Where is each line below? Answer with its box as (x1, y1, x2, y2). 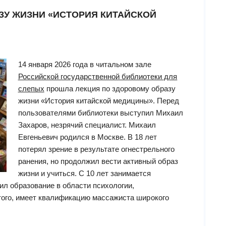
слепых (18, 84, 44, 93)
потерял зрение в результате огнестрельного (18, 145, 175, 154)
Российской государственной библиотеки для (18, 72, 178, 81)
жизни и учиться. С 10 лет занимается (18, 169, 151, 178)
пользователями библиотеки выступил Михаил (18, 108, 184, 118)
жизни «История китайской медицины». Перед (18, 96, 180, 105)
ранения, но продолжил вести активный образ (18, 157, 179, 166)
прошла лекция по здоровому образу (44, 84, 176, 93)
